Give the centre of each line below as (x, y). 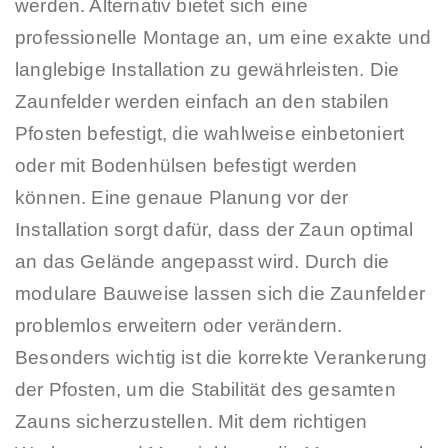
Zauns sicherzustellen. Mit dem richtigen (191, 421)
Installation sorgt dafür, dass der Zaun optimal (214, 229)
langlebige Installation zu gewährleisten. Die (207, 69)
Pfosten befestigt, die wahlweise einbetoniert (210, 133)
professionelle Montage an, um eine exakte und (223, 37)
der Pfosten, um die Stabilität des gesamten (205, 389)
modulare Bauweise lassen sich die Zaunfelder (220, 293)
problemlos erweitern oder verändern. (179, 325)
